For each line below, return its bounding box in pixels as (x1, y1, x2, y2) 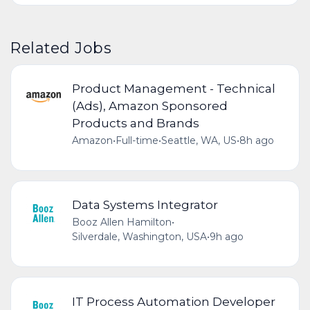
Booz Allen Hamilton (71, 216, 172, 229)
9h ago (209, 230, 244, 244)
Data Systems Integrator (71, 197, 218, 212)
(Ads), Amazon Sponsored (71, 98, 228, 113)
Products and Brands (71, 116, 199, 131)
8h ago (239, 134, 274, 147)
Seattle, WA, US (161, 134, 237, 147)
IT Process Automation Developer (71, 293, 275, 309)
